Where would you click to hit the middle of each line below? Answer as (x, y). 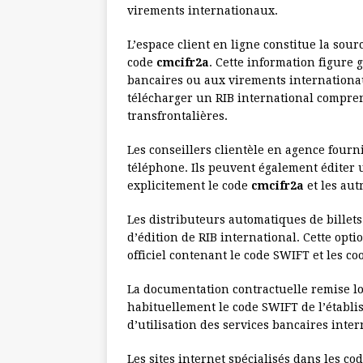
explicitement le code (189, 186)
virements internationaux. (203, 11)
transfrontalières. (177, 116)
